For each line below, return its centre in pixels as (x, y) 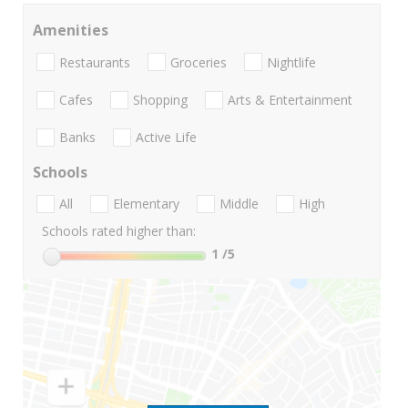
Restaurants (95, 62)
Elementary (146, 204)
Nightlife (291, 62)
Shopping (160, 99)
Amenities (71, 31)
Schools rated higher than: (119, 231)
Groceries (199, 62)
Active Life (166, 138)
